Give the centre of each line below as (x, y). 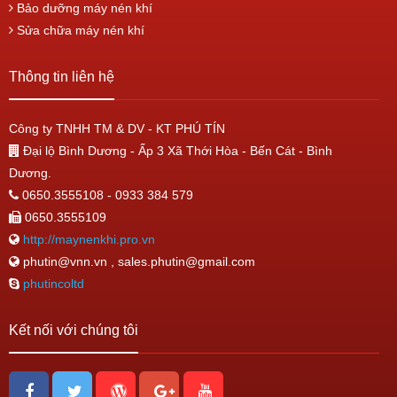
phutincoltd (54, 284)
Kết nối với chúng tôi (74, 330)
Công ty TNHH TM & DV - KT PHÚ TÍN (117, 128)
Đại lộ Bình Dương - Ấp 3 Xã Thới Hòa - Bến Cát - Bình (176, 151)
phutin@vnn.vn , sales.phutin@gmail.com (137, 261)
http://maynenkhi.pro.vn (87, 239)
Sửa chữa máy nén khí (79, 30)
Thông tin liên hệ (62, 77)
